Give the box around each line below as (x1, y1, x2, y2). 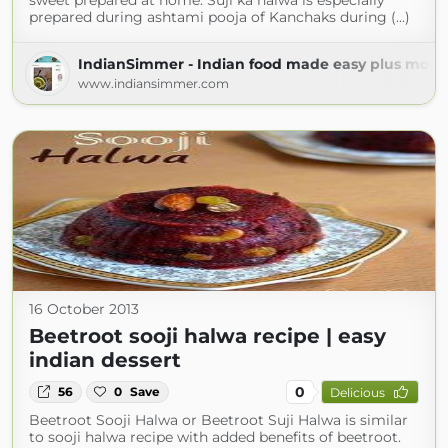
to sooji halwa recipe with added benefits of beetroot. (29, 428, 401, 446)
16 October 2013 (29, 300, 139, 318)
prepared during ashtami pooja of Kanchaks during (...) (29, 8, 410, 26)
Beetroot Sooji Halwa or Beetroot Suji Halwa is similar (29, 411, 408, 429)
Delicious (329, 384, 385, 400)
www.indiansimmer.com (78, 76, 229, 91)
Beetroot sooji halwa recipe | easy (29, 324, 386, 348)
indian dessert (29, 348, 181, 372)
